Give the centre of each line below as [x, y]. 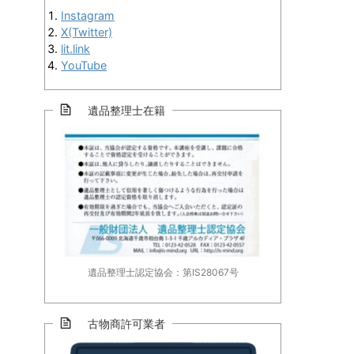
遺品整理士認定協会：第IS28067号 [163, 272]
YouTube [84, 66]
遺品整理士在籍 [121, 111]
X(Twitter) [87, 32]
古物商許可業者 [121, 323]
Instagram [88, 16]
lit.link [75, 49]
